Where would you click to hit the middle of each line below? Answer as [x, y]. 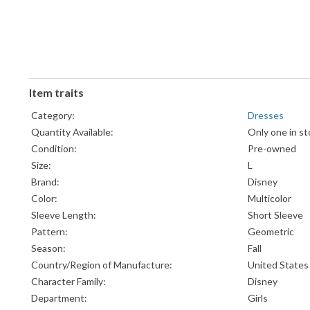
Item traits [56, 93]
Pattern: [49, 232]
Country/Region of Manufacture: [102, 265]
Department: [59, 298]
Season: [48, 248]
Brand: [45, 182]
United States [278, 265]
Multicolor [270, 199]
